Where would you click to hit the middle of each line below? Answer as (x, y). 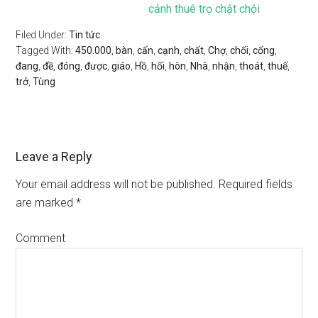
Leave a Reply (54, 157)
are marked (46, 203)
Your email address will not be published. (116, 184)
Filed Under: (43, 35)
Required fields (254, 184)
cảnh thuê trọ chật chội (204, 9)
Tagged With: (46, 50)
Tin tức (85, 35)
